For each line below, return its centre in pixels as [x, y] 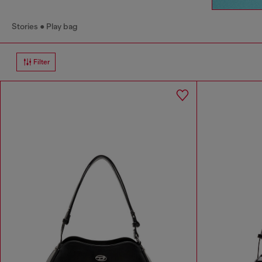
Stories [25, 26]
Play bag [62, 26]
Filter [42, 62]
